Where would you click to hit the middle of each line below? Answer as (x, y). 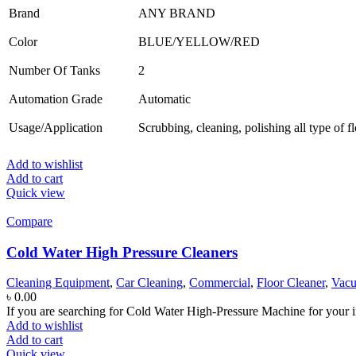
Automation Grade (56, 99)
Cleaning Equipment (58, 283)
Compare (29, 221)
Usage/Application (56, 127)
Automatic (164, 99)
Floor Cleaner (291, 283)
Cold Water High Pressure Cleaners (122, 252)
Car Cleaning (149, 283)
